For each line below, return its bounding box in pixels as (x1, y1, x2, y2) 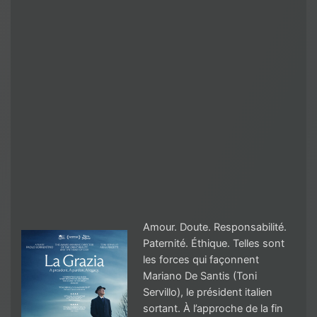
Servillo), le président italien (142, 286, 272, 299)
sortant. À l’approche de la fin (142, 302, 283, 316)
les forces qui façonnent (142, 253, 259, 267)
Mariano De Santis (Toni (142, 270, 257, 283)
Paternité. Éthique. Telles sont (142, 237, 284, 250)
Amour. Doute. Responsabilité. (142, 221, 287, 234)
